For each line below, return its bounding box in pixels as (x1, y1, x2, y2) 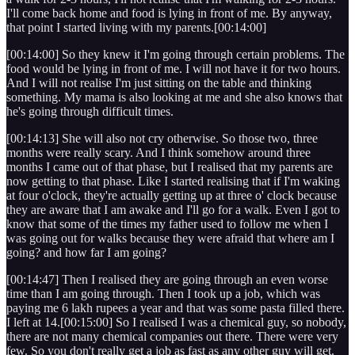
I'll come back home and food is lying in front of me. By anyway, (6, 6, 332, 20)
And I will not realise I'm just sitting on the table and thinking (6, 75, 311, 90)
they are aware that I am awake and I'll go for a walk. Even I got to (6, 202, 340, 216)
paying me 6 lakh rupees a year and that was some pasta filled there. (6, 300, 345, 315)
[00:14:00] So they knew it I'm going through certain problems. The (6, 47, 345, 61)
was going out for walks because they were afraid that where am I (6, 231, 334, 245)
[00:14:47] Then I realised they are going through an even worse (6, 272, 328, 286)
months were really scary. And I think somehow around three (6, 145, 311, 159)
